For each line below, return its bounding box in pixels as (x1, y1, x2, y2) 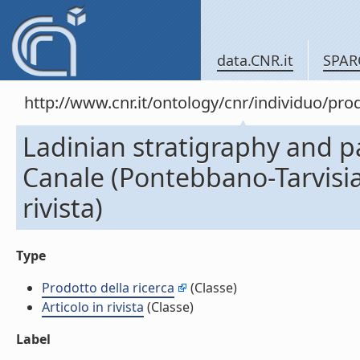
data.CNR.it (217, 51, 293, 70)
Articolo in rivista (42, 298, 144, 316)
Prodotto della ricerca (42, 279, 174, 297)
